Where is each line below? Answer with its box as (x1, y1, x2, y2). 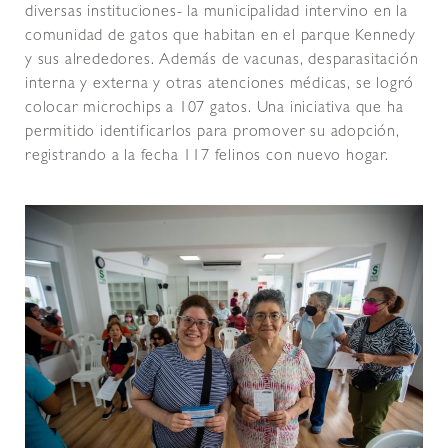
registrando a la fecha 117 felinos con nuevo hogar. (25, 148, 389, 165)
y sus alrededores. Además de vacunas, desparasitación (25, 52, 419, 69)
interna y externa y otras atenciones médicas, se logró (25, 76, 415, 93)
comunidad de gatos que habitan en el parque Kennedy (25, 28, 416, 45)
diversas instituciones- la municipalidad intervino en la (25, 4, 408, 21)
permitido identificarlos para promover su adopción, (25, 124, 400, 141)
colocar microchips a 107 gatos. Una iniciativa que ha (25, 100, 404, 117)
